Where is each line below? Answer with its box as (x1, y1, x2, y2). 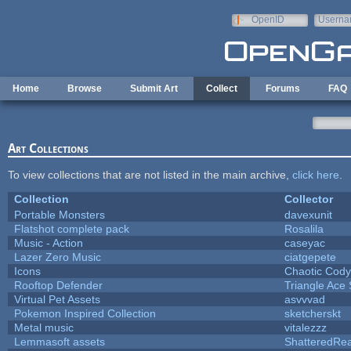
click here (291, 168, 339, 181)
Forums (266, 83, 300, 94)
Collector (284, 192, 333, 205)
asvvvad (284, 292, 325, 306)
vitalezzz (284, 320, 327, 334)
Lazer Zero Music (13, 250, 101, 263)
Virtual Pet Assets (13, 292, 100, 306)
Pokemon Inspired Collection (13, 306, 156, 320)
